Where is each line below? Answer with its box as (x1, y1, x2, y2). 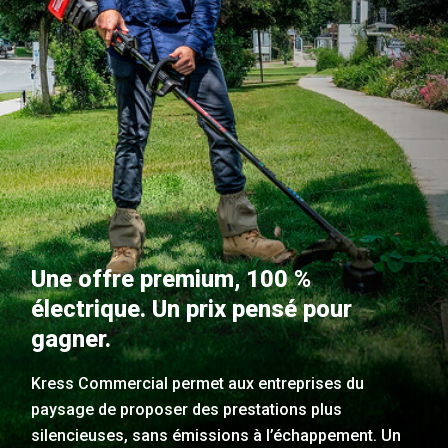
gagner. (31, 325, 112, 354)
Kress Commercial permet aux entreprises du (31, 374, 365, 394)
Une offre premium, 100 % (31, 265, 312, 294)
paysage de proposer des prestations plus (31, 400, 343, 420)
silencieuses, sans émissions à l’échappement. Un (31, 426, 402, 446)
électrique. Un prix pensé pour (31, 295, 353, 324)
